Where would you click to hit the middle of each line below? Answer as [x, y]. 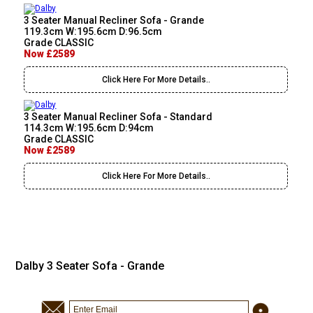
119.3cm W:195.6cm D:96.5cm [93, 32]
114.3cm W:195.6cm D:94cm [89, 128]
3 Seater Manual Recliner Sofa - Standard [118, 117]
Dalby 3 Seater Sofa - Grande [90, 266]
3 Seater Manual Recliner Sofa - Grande [114, 21]
